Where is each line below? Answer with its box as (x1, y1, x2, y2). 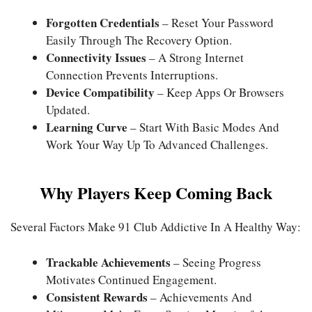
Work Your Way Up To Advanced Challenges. (46, 136, 268, 153)
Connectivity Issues (46, 48, 146, 66)
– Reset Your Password (159, 14, 274, 31)
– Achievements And (148, 288, 252, 305)
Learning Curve (46, 118, 127, 136)
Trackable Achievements (46, 253, 171, 271)
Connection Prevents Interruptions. (46, 66, 218, 83)
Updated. (46, 101, 90, 118)
